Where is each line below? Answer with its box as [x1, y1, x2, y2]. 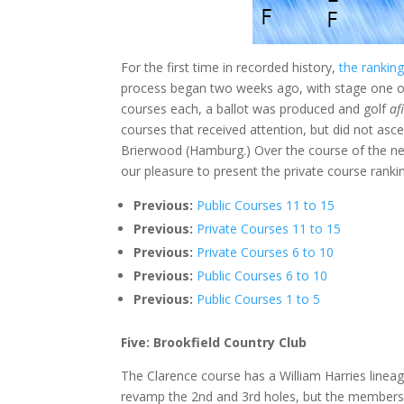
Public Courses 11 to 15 [197, 196, 335, 214]
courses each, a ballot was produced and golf [121, 99, 390, 117]
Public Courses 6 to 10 [197, 266, 328, 284]
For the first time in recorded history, [121, 58, 340, 76]
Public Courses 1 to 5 [197, 289, 321, 308]
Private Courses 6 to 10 [197, 243, 335, 261]
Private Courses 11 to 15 [197, 219, 342, 237]
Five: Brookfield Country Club [121, 333, 308, 351]
